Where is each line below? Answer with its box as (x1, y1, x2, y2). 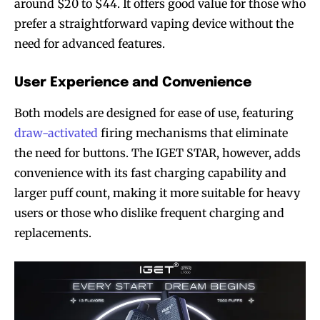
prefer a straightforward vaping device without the (14, 16, 294, 31)
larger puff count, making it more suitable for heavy (14, 185, 300, 200)
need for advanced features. (14, 36, 165, 51)
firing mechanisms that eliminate (98, 125, 288, 140)
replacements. (14, 225, 91, 240)
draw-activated (14, 125, 98, 140)
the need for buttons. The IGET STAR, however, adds (14, 145, 301, 160)
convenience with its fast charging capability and (14, 165, 286, 180)
